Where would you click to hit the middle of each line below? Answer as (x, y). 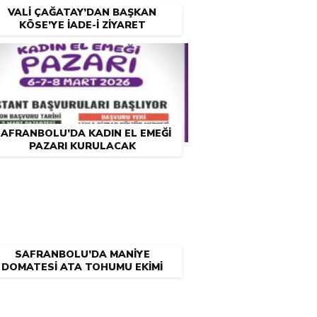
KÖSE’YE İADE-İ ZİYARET (82, 25)
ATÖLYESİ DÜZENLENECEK (82, 280)
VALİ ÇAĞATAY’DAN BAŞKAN (82, 12)
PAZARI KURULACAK (82, 146)
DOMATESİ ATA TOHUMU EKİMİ (82, 267)
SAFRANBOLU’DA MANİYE (82, 254)
